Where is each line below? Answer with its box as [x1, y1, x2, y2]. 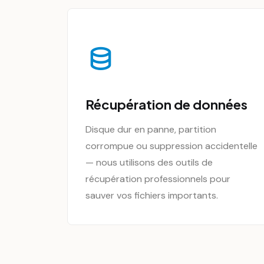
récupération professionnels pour [85, 173, 230, 185]
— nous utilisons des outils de [85, 156, 213, 169]
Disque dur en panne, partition [85, 123, 216, 136]
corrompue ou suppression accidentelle [85, 140, 258, 152]
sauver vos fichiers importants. [85, 189, 218, 202]
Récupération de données [85, 96, 247, 113]
